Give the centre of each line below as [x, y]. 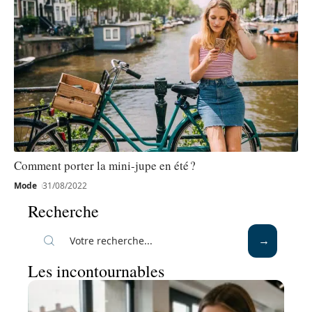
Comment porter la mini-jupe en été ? [105, 165]
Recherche [63, 211]
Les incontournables [96, 271]
